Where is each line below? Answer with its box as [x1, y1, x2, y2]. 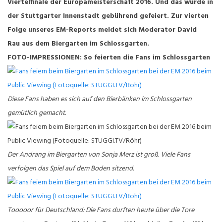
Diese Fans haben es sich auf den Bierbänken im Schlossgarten [7, 94, 192, 105]
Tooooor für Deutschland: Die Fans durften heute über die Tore [7, 205, 194, 216]
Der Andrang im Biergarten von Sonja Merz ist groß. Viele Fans [7, 149, 190, 161]
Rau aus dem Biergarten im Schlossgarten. [7, 38, 151, 50]
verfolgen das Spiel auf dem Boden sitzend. [7, 163, 135, 174]
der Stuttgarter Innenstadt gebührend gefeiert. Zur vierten [7, 10, 209, 22]
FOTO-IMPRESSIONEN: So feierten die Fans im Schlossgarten [7, 52, 210, 63]
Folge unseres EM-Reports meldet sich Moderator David [7, 24, 197, 36]
